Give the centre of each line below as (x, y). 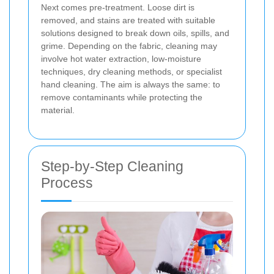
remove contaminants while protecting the (122, 97)
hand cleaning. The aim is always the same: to (131, 84)
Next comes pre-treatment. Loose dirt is (118, 7)
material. (58, 110)
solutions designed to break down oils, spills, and (135, 33)
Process (67, 183)
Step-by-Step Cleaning (112, 166)
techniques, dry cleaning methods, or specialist (131, 71)
